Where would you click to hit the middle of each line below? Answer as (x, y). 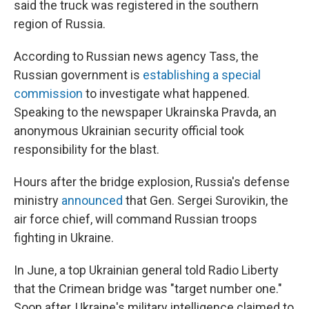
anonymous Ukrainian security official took (129, 130)
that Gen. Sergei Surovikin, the (207, 200)
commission (48, 93)
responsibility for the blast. (87, 149)
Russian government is (78, 74)
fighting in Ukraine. (64, 237)
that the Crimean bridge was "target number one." (148, 288)
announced (93, 200)
